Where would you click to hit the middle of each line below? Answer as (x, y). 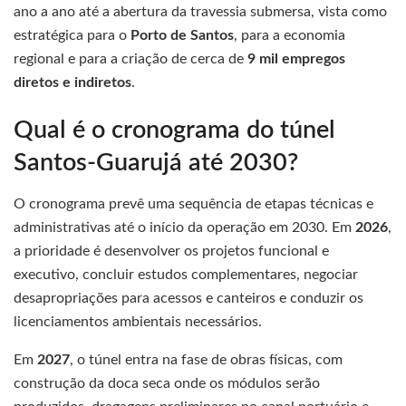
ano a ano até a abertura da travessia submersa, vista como (200, 11)
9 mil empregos (296, 58)
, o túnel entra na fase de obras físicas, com (206, 360)
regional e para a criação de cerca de (130, 58)
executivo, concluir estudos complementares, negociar (186, 275)
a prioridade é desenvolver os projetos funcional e (171, 251)
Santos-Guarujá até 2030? (156, 163)
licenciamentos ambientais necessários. (138, 322)
